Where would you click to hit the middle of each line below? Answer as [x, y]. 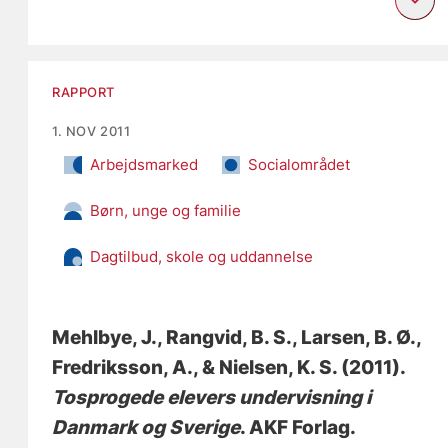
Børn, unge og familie [166, 210]
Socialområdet [299, 164]
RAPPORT [84, 91]
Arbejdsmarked [144, 164]
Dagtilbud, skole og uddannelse [202, 256]
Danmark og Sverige [146, 427]
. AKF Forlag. [298, 427]
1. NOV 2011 [91, 130]
